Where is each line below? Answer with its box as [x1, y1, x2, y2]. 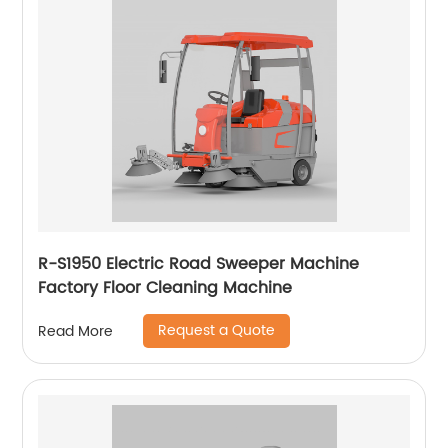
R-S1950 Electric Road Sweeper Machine [38, 251, 360, 277]
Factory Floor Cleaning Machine [38, 275, 293, 301]
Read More [38, 319, 114, 343]
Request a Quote [158, 319, 276, 342]
